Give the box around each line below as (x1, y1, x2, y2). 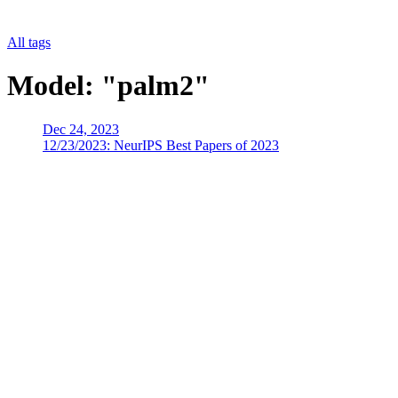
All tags (7, 35, 51, 50)
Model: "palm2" (7, 69, 210, 102)
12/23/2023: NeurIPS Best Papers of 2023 (43, 137, 279, 153)
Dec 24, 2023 (43, 121, 119, 137)
